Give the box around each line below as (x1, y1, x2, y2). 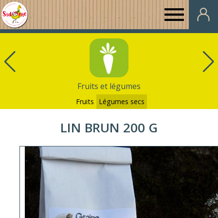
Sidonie (29, 97, 57, 108)
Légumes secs (99, 97, 145, 106)
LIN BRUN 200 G (60, 119, 158, 136)
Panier (29, 38, 54, 49)
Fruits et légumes (77, 81, 141, 91)
